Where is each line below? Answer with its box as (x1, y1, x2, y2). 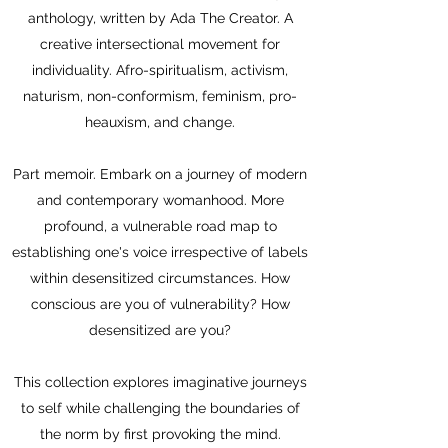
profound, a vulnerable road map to (43, 218, 277, 234)
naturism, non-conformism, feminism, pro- (23, 88, 297, 104)
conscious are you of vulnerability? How (30, 296, 290, 312)
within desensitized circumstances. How (30, 270, 290, 286)
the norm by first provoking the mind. (39, 426, 281, 442)
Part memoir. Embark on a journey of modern (13, 166, 307, 182)
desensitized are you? (89, 322, 231, 338)
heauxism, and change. (85, 114, 235, 130)
